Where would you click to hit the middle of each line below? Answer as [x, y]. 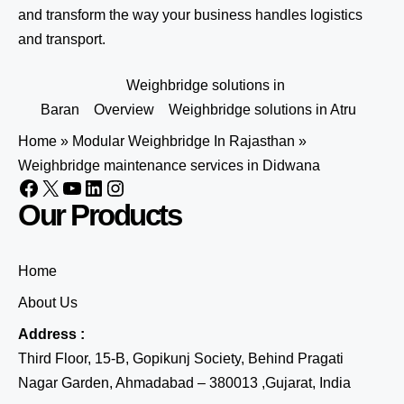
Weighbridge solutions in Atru [262, 110]
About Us [48, 303]
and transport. [62, 39]
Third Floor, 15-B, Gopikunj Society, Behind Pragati [181, 358]
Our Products [99, 215]
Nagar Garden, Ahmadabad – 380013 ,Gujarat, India [184, 383]
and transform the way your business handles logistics [190, 15]
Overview [124, 110]
